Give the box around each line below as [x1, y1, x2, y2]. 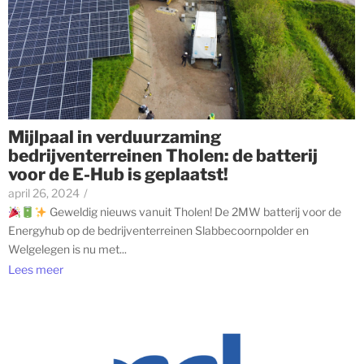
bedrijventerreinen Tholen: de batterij [8, 145, 318, 167]
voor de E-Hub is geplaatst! [8, 164, 228, 185]
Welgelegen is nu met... [8, 242, 127, 257]
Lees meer [8, 262, 63, 276]
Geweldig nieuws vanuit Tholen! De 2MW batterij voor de [46, 205, 341, 219]
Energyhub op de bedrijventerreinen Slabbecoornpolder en [8, 223, 309, 238]
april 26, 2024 [8, 186, 80, 201]
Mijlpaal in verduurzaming [8, 127, 222, 148]
